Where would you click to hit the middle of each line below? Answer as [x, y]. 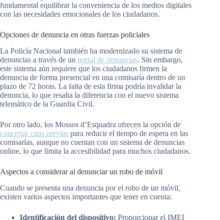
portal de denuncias [108, 59]
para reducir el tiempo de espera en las [128, 133]
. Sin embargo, [160, 59]
